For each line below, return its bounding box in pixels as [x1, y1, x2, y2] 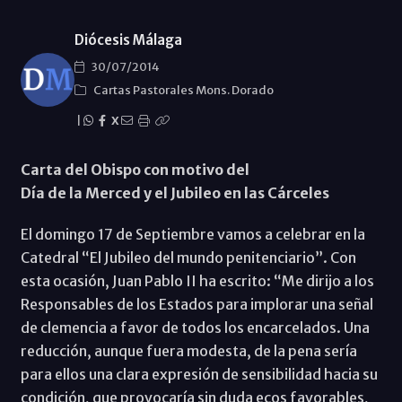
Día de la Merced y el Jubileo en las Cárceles [20, 183, 329, 202]
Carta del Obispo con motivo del [20, 160, 249, 179]
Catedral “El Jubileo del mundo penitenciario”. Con [20, 248, 356, 267]
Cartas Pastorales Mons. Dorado [92, 82, 274, 98]
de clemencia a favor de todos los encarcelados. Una [20, 318, 370, 336]
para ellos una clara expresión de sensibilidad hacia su [20, 364, 378, 383]
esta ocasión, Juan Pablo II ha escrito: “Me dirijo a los [20, 271, 374, 290]
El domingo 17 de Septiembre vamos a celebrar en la [20, 224, 365, 243]
